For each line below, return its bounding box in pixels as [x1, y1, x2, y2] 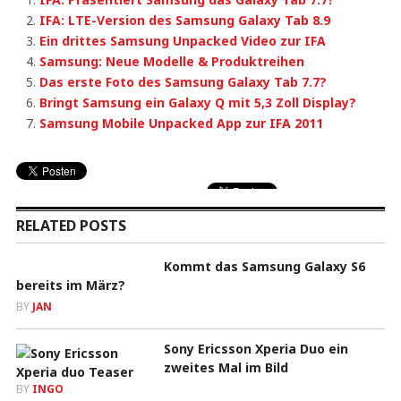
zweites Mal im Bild [163, 358, 288, 376]
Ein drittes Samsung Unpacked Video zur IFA [39, 32, 327, 49]
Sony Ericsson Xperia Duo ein [163, 339, 348, 357]
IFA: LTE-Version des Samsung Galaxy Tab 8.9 [39, 12, 331, 29]
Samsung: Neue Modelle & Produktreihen [39, 53, 305, 70]
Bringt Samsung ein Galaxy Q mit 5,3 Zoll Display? [39, 94, 357, 111]
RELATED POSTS [15, 215, 126, 235]
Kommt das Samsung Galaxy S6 [163, 257, 365, 275]
